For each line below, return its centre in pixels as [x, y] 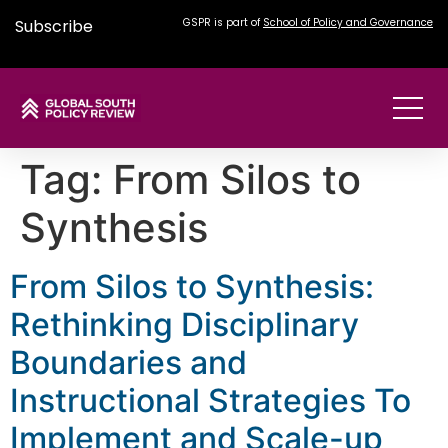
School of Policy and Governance [348, 22]
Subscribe [54, 26]
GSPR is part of [223, 22]
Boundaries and [128, 363]
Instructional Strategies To [210, 401]
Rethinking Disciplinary [184, 325]
